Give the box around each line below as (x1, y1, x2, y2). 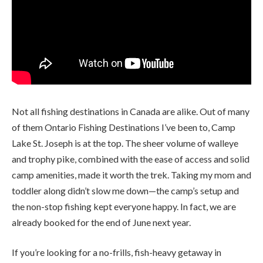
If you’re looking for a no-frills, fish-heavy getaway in (12, 247, 221, 258)
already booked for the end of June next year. (12, 216, 191, 228)
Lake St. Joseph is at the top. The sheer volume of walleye (12, 137, 238, 149)
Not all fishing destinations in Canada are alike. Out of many (12, 105, 249, 117)
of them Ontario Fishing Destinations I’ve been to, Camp (12, 121, 235, 133)
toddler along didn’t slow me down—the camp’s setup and (12, 184, 239, 196)
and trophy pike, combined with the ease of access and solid (12, 153, 249, 164)
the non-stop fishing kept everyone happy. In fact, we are (12, 200, 236, 212)
